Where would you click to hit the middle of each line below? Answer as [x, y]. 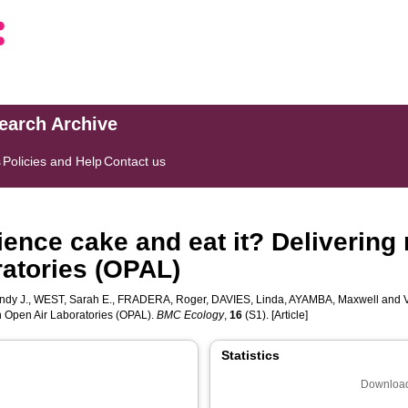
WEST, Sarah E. [73, 300]
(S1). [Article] [275, 315]
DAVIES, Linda [248, 300]
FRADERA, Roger [162, 300]
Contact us [135, 161]
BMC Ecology [191, 315]
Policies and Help [53, 161]
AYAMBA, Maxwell [334, 300]
